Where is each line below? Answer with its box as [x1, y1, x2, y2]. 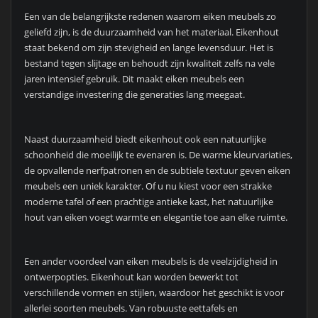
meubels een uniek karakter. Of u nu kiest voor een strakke [23, 179, 272, 192]
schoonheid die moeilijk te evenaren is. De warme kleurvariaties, [23, 148, 292, 161]
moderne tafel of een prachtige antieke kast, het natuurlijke [23, 194, 273, 208]
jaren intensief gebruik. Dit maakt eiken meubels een [23, 72, 244, 86]
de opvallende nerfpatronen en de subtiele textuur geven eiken [23, 163, 290, 177]
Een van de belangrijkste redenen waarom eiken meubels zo [23, 10, 276, 23]
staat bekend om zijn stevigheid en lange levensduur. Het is [23, 41, 273, 55]
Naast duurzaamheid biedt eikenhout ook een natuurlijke [23, 132, 266, 146]
